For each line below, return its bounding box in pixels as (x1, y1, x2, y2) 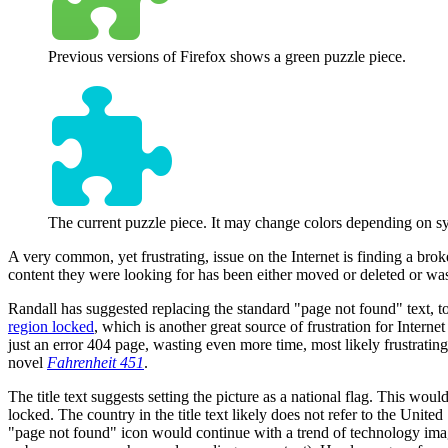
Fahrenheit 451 (47, 353, 144, 371)
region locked (8, 317, 94, 335)
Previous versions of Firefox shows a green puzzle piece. (48, 47, 406, 65)
